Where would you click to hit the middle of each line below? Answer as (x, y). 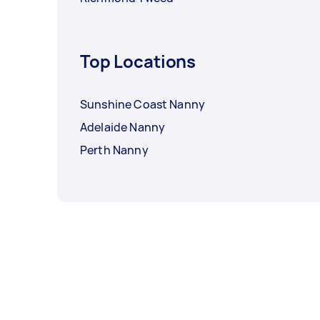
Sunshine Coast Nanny (142, 105)
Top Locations (138, 61)
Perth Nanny (114, 150)
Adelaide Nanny (123, 127)
